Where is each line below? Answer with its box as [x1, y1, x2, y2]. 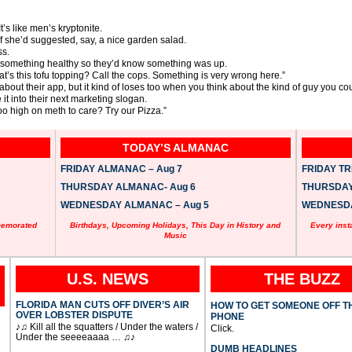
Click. [210, 323, 234, 335]
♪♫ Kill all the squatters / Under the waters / [15, 321, 198, 333]
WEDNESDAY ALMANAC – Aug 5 [60, 200, 209, 211]
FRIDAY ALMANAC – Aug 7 [60, 163, 182, 175]
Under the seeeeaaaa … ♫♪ [15, 332, 135, 343]
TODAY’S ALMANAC [122, 141, 229, 155]
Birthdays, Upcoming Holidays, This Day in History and [70, 221, 281, 230]
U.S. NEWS [66, 270, 148, 288]
